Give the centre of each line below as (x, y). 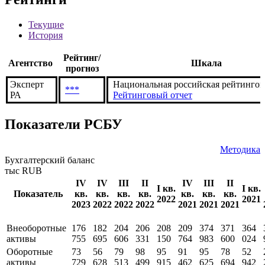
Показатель (38, 193)
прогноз (82, 69)
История (46, 35)
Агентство (30, 63)
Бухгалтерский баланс (50, 160)
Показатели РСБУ (64, 124)
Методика (240, 149)
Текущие (46, 25)
